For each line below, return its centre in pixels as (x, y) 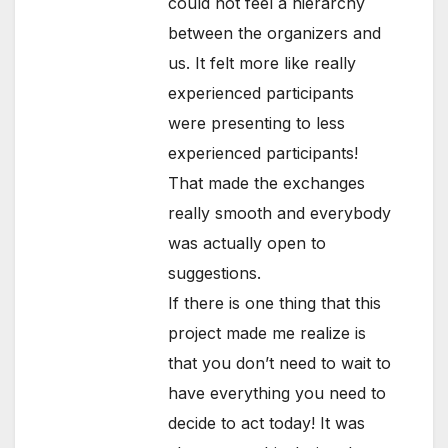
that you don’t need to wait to (280, 363)
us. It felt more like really (262, 63)
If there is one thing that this (275, 303)
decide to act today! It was (267, 423)
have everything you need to (277, 393)
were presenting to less (257, 123)
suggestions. (215, 273)
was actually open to (247, 243)
